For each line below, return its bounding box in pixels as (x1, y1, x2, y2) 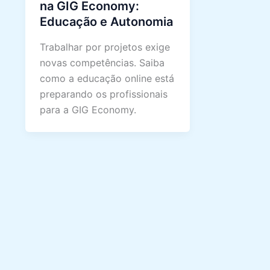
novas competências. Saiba (40, 57, 165, 69)
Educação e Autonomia (40, 14, 173, 30)
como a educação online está (40, 72, 174, 85)
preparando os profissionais (40, 88, 168, 101)
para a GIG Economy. (40, 104, 136, 116)
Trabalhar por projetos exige (40, 41, 170, 54)
